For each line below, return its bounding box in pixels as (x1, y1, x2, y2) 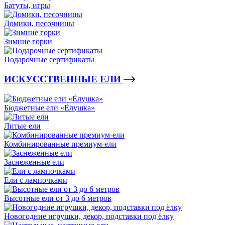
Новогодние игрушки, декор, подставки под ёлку (4, 211, 174, 220)
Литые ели (4, 121, 41, 130)
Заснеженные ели (4, 157, 64, 166)
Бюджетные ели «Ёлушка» (4, 103, 95, 112)
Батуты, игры (4, 1, 50, 10)
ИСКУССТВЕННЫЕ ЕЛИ (4, 73, 124, 84)
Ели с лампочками (4, 175, 67, 184)
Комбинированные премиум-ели (4, 139, 117, 148)
